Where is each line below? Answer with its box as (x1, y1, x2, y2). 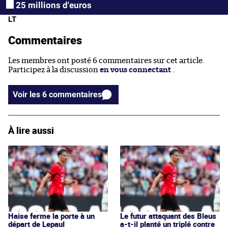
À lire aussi (8, 124, 54, 136)
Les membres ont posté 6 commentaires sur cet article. (8, 56, 204, 65)
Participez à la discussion (8, 66, 100, 74)
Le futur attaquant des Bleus (120, 210, 216, 221)
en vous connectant (100, 66, 171, 74)
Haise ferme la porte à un (8, 210, 95, 221)
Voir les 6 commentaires (49, 89, 102, 99)
